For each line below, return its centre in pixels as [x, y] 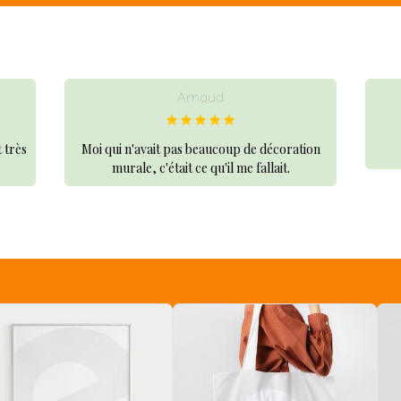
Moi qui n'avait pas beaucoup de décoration [200, 149]
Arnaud [200, 97]
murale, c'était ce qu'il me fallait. [200, 167]
